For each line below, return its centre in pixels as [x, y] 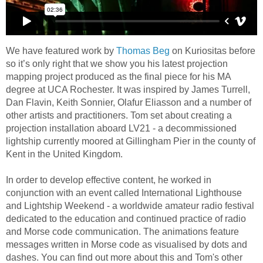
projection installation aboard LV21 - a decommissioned [121, 128]
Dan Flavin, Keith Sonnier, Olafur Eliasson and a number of [129, 102]
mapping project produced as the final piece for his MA [119, 76]
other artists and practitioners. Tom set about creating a [119, 115]
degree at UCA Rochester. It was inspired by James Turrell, [128, 89]
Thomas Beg [143, 50]
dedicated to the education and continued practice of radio [126, 218]
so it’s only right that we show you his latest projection [117, 63]
